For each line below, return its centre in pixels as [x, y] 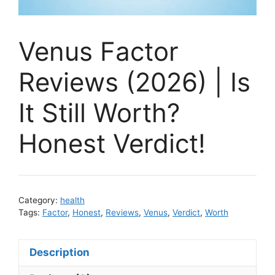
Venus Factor [99, 52]
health [72, 200]
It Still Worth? [99, 113]
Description [60, 253]
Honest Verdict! [112, 144]
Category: [39, 200]
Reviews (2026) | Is [134, 82]
